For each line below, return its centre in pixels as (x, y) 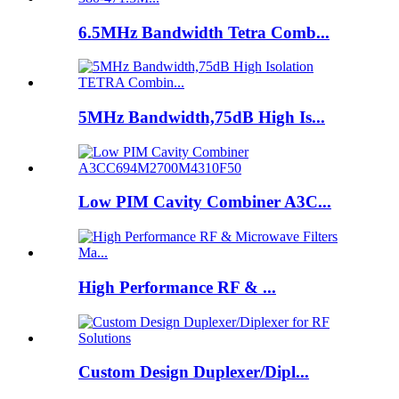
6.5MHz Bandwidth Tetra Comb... (204, 32)
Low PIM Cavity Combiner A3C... (205, 202)
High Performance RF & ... (177, 287)
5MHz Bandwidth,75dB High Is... (202, 117)
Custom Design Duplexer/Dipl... (194, 372)
